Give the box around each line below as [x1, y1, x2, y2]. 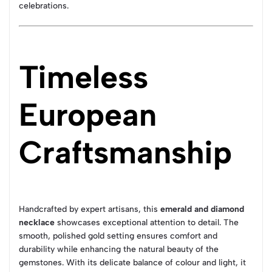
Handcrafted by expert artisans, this [19, 204, 160, 214]
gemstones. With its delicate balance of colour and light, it [19, 257, 246, 268]
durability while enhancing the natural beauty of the [19, 244, 219, 254]
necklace [19, 217, 55, 228]
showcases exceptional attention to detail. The [55, 217, 239, 228]
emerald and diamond [160, 204, 244, 214]
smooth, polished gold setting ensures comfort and [19, 231, 217, 241]
